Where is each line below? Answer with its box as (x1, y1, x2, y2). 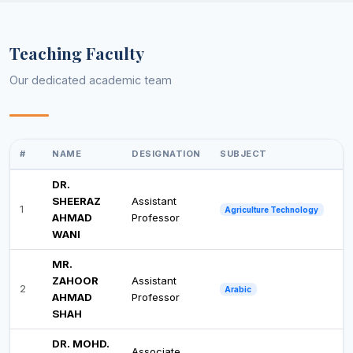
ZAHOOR (52, 273, 98, 287)
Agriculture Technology (225, 204, 319, 214)
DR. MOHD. (52, 336, 110, 350)
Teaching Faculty (9, 41, 144, 64)
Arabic (225, 284, 252, 294)
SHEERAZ (52, 194, 101, 207)
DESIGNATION (132, 147, 201, 159)
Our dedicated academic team (9, 72, 172, 87)
